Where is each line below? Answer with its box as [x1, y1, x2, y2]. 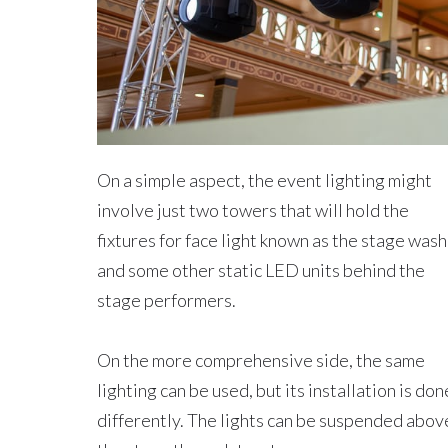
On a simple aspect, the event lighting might [97, 168, 432, 191]
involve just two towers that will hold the [97, 198, 409, 221]
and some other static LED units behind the [97, 258, 425, 281]
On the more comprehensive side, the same [97, 348, 425, 371]
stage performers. [97, 288, 236, 311]
